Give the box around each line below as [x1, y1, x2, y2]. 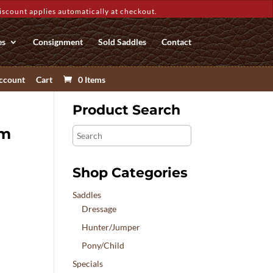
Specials [73, 258, 104, 269]
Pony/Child [82, 240, 125, 250]
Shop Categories [73, 165, 188, 181]
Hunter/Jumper [82, 222, 141, 232]
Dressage [82, 204, 117, 214]
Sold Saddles [97, 37, 146, 47]
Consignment [32, 37, 83, 47]
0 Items [78, 74, 105, 85]
